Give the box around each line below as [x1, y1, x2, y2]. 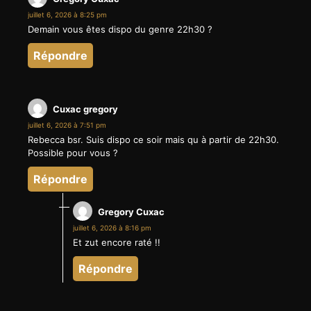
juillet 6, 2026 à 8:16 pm [73, 224, 151, 233]
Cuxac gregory [53, 103, 118, 115]
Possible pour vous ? [28, 147, 118, 159]
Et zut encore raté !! [73, 237, 160, 249]
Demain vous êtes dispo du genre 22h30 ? [28, 24, 212, 35]
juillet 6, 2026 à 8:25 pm [28, 10, 107, 19]
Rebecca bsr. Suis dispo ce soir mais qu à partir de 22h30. [28, 134, 279, 146]
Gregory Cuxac [98, 206, 165, 218]
